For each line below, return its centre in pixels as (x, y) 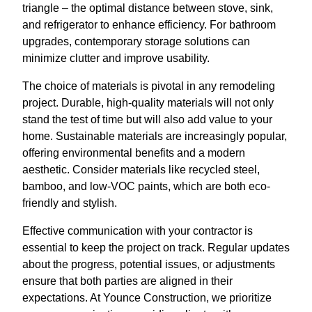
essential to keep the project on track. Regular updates (156, 248)
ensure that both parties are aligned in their (127, 281)
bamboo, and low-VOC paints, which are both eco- (146, 187)
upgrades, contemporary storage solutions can (136, 42)
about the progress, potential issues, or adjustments (149, 265)
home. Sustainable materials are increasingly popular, (155, 136)
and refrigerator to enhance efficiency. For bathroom (149, 25)
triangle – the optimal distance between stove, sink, (148, 8)
